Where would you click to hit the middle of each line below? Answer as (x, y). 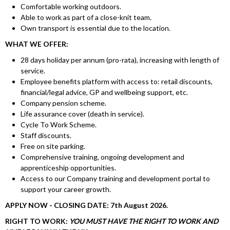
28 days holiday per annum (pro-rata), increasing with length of (120, 60)
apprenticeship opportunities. (69, 168)
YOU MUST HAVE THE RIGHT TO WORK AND (144, 221)
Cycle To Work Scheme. (59, 125)
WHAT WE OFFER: (37, 44)
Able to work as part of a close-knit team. (86, 17)
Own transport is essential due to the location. (95, 28)
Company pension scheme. (63, 103)
